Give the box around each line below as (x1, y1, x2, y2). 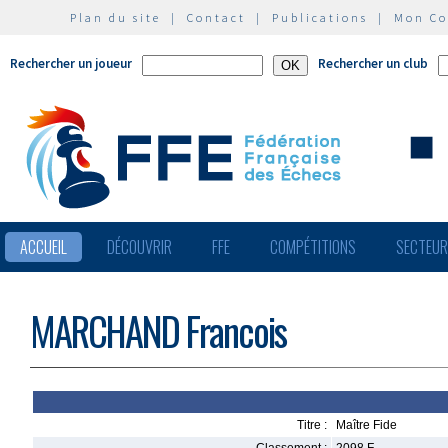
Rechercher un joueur (10, 55, 132, 72)
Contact (187, 10, 246, 25)
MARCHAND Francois (30, 302, 286, 359)
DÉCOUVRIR (107, 235, 172, 259)
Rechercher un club (318, 55, 428, 72)
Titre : (297, 418, 327, 432)
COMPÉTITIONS (270, 235, 356, 259)
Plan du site (70, 10, 161, 25)
